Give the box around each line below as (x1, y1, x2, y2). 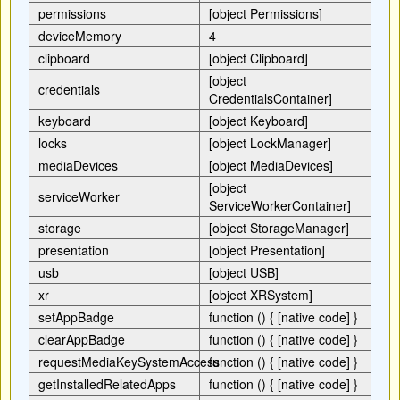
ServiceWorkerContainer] (209, 196, 354, 214)
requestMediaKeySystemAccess (38, 353, 220, 371)
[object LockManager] (209, 134, 335, 152)
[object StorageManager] (209, 219, 353, 237)
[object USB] (209, 263, 282, 281)
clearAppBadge (38, 330, 125, 348)
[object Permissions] (209, 4, 326, 22)
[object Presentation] (209, 241, 329, 259)
